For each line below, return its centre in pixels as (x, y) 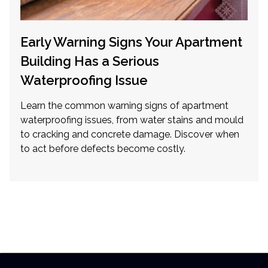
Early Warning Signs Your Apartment (131, 42)
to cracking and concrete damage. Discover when (130, 134)
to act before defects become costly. (103, 148)
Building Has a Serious (90, 61)
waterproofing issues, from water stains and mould (132, 120)
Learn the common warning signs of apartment (124, 105)
